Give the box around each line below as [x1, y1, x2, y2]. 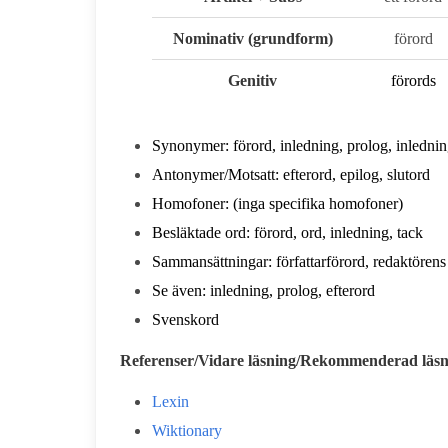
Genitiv [228, 72, 277, 89]
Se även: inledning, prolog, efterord [152, 282, 375, 299]
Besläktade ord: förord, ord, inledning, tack [152, 224, 423, 241]
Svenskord [152, 311, 219, 328]
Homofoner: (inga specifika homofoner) [152, 195, 403, 212]
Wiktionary [152, 422, 222, 439]
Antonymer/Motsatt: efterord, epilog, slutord [152, 166, 430, 183]
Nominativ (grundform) [172, 30, 333, 47]
